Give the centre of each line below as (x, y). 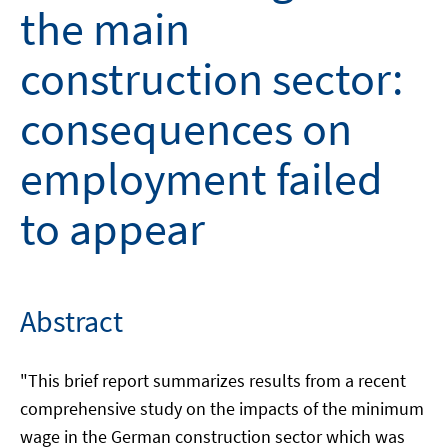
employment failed (201, 179)
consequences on (186, 129)
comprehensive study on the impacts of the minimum (222, 408)
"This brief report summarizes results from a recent (213, 380)
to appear (112, 229)
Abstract (71, 321)
